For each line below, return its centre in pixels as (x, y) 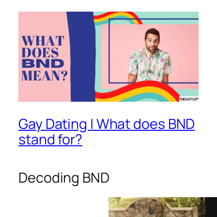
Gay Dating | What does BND (107, 124)
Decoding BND (64, 178)
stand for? (50, 139)
